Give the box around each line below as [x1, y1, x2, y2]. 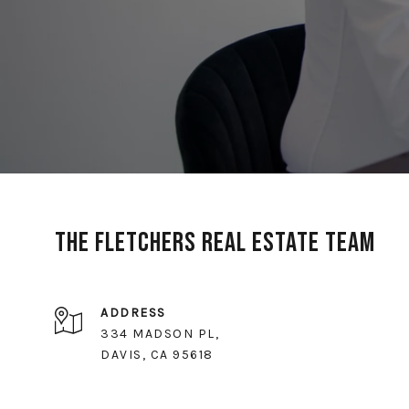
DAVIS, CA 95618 [100, 347, 214, 363]
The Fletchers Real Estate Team [55, 226, 375, 260]
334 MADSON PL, [100, 326, 219, 342]
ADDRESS [100, 305, 166, 321]
